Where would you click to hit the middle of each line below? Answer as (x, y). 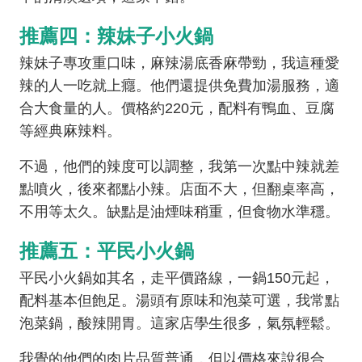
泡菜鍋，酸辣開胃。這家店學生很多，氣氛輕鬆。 (179, 323)
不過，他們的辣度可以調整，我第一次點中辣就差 (179, 166)
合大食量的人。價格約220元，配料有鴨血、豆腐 (177, 108)
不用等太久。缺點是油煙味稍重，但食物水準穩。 (179, 212)
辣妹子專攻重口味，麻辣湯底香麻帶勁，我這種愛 (179, 63)
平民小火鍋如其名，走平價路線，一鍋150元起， (177, 278)
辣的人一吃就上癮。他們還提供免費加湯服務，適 (179, 86)
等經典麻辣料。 (70, 131)
